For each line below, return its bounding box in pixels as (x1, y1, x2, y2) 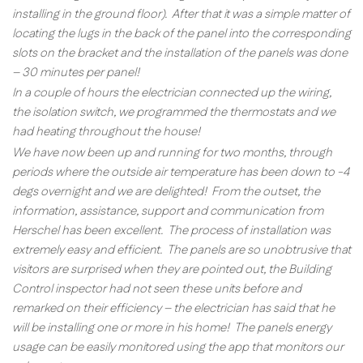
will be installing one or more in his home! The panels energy (12, 318, 331, 336)
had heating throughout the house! (12, 123, 200, 141)
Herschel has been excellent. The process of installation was (12, 221, 331, 239)
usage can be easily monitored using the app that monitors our (12, 338, 344, 356)
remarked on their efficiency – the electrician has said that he (12, 299, 335, 317)
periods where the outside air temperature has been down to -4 (12, 163, 349, 181)
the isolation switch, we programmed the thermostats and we (12, 104, 335, 122)
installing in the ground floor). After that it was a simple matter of (12, 5, 350, 23)
